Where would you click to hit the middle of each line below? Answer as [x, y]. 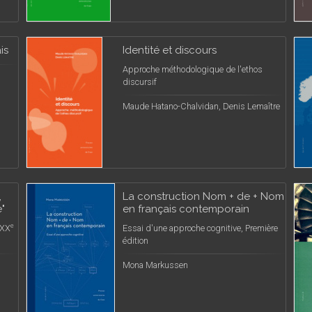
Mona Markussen [155, 265]
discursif [140, 82]
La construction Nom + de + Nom [203, 196]
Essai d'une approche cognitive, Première [200, 228]
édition [135, 241]
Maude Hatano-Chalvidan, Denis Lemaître [201, 106]
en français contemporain [186, 209]
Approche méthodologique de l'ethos [193, 69]
